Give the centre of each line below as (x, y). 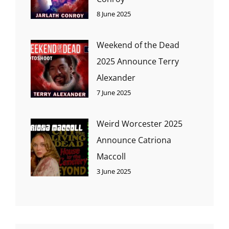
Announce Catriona (134, 140)
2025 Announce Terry (138, 61)
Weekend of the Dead (138, 45)
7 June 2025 (114, 92)
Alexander (116, 77)
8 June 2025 (114, 14)
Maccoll (111, 156)
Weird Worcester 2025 (140, 123)
